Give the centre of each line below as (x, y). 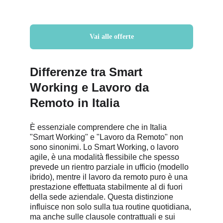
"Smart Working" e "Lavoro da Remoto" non (108, 137)
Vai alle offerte (111, 37)
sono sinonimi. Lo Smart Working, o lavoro (105, 147)
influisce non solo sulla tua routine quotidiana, (111, 207)
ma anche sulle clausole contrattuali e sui (104, 217)
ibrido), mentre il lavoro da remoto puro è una (110, 177)
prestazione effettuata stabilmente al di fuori (107, 187)
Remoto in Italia (75, 103)
